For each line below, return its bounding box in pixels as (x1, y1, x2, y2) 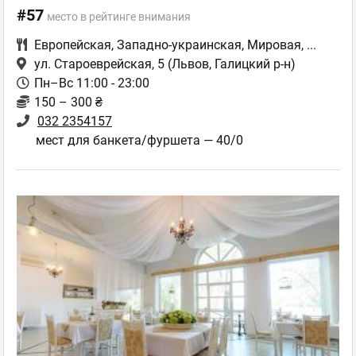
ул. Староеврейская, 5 (34, 56, 164, 72)
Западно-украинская (117, 37, 242, 52)
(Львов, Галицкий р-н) (164, 56, 296, 72)
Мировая (247, 37, 301, 52)
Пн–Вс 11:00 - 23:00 (34, 75, 149, 91)
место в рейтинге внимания (47, 10, 191, 23)
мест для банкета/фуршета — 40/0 (36, 133, 243, 148)
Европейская (34, 37, 111, 52)
